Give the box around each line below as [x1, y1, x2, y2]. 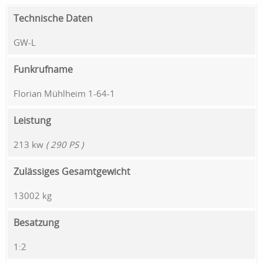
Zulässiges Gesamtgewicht [14, 165, 130, 178]
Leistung [14, 114, 51, 127]
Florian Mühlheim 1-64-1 [14, 87, 115, 99]
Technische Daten [14, 11, 93, 25]
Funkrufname [14, 62, 73, 76]
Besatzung [14, 216, 59, 230]
